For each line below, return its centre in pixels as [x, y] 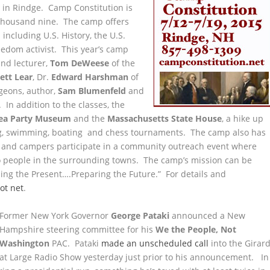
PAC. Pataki [76, 243]
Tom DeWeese [80, 63]
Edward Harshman [90, 77]
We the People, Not [196, 229]
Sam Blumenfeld [92, 90]
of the [122, 63]
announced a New [208, 215]
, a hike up [243, 118]
